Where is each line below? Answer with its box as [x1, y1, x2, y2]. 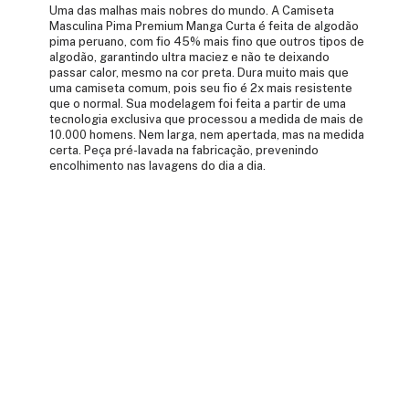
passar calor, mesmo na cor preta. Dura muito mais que [49, 65, 350, 79]
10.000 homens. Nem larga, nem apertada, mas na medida [49, 127, 365, 142]
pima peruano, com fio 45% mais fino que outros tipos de [49, 34, 365, 48]
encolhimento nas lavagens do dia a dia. [49, 158, 267, 173]
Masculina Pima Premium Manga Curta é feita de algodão [49, 18, 360, 33]
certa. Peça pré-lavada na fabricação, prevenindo [49, 142, 320, 157]
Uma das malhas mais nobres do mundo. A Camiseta [49, 3, 335, 17]
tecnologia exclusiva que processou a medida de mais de [49, 111, 364, 126]
